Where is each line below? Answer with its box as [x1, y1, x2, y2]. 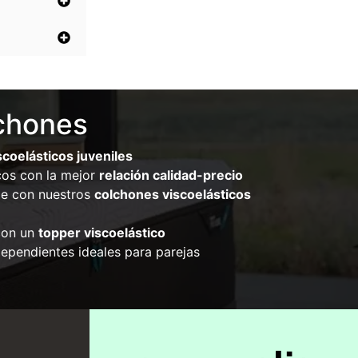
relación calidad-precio [98, 167, 243, 184]
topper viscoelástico [38, 225, 165, 241]
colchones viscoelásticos [93, 186, 251, 203]
